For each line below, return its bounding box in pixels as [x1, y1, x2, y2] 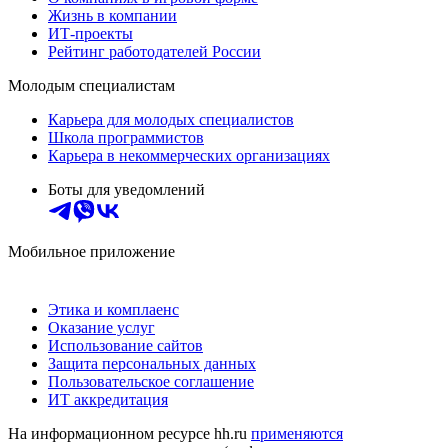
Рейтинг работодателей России [48, 42, 261, 60]
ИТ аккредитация [48, 390, 168, 408]
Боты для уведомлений [48, 180, 205, 198]
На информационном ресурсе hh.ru [8, 424, 251, 442]
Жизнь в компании [48, 6, 177, 24]
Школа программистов [48, 128, 204, 146]
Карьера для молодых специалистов [48, 110, 294, 128]
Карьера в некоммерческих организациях [48, 146, 330, 164]
